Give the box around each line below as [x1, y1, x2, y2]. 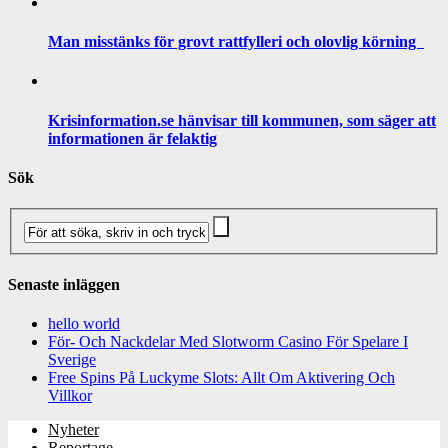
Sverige [48, 351, 96, 369]
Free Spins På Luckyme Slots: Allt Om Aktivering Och [48, 369, 395, 387]
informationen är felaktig [48, 129, 217, 147]
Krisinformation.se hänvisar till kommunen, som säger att [48, 111, 436, 129]
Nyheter [48, 421, 99, 439]
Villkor [48, 387, 92, 405]
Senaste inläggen [8, 276, 120, 294]
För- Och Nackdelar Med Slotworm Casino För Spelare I [48, 333, 408, 351]
